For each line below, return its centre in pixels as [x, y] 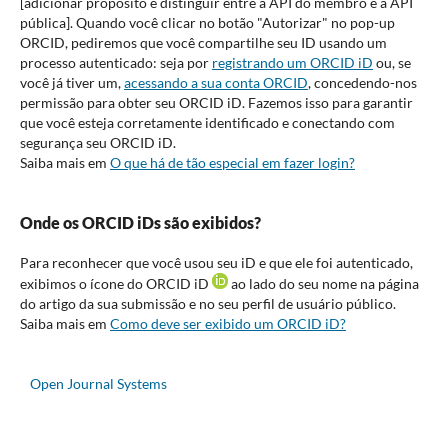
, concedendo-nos [362, 82]
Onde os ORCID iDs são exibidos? [140, 222]
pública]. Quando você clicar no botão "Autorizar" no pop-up [207, 22]
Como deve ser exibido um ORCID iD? [227, 323]
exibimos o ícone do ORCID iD [115, 283]
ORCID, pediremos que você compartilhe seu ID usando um [203, 42]
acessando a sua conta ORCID [215, 82]
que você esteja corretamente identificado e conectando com [207, 122]
